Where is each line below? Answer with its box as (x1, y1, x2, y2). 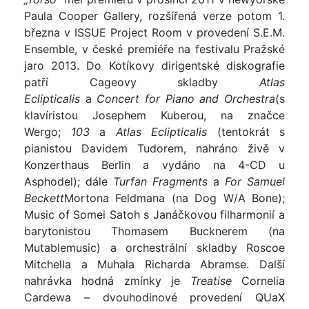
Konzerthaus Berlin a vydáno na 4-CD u (24, 157, 285, 172)
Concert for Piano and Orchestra (97, 91, 276, 106)
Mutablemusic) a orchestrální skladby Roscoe (24, 240, 285, 255)
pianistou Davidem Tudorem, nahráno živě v (24, 141, 285, 155)
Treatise (190, 273, 232, 288)
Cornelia (231, 273, 286, 288)
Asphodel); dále (24, 174, 113, 188)
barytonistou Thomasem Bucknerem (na (24, 223, 285, 238)
